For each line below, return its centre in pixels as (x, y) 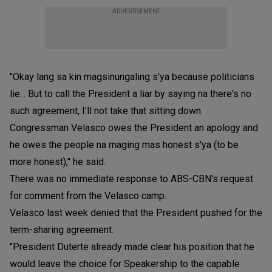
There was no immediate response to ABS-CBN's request (131, 178)
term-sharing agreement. (62, 229)
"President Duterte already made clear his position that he (132, 246)
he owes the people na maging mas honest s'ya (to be (124, 144)
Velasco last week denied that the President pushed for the (136, 212)
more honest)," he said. (58, 161)
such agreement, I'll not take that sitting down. (106, 110)
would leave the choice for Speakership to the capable (125, 263)
